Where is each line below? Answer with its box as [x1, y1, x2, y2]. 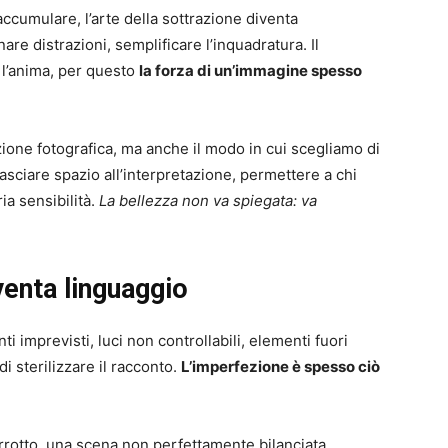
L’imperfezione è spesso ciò [181, 357, 380, 377]
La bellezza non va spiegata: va [99, 191, 317, 211]
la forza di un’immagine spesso [139, 61, 362, 81]
